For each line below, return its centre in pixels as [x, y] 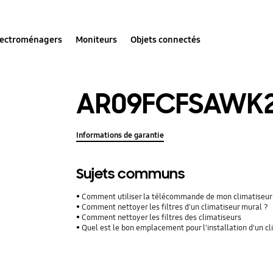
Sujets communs [131, 174]
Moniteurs [97, 39]
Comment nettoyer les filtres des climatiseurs [162, 217]
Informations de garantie [120, 135]
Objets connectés [166, 39]
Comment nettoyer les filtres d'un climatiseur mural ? [175, 207]
